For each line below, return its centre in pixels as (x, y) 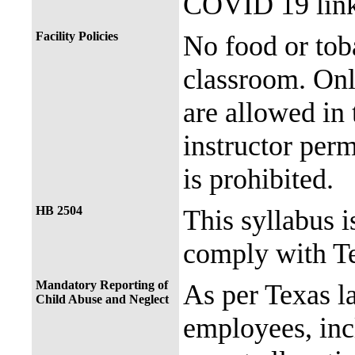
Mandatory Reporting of (102, 285)
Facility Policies (77, 36)
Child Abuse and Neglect (102, 299)
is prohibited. (258, 179)
